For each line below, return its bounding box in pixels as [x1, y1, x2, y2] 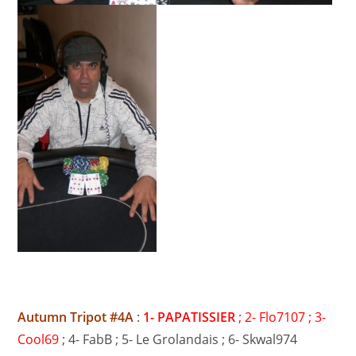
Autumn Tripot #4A [17, 308, 134, 327]
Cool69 [17, 331, 60, 349]
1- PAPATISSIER [143, 308, 236, 327]
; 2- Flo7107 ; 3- [235, 308, 327, 327]
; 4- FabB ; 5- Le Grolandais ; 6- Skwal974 [62, 331, 298, 349]
